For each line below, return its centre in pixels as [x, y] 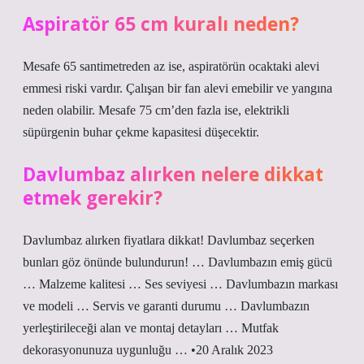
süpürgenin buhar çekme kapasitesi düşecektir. [141, 132]
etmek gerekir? [93, 198]
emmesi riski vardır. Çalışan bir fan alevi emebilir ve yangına [178, 88]
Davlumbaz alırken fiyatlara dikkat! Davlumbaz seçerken [169, 240]
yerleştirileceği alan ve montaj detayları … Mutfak [151, 328]
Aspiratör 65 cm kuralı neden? [161, 24]
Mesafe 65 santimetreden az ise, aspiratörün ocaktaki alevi [171, 66]
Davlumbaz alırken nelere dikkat [173, 174]
